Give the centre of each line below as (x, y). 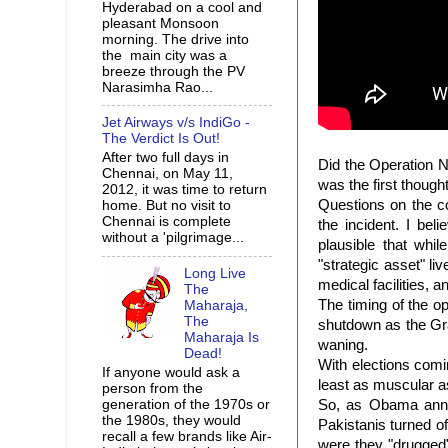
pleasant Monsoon (160, 23)
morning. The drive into (175, 39)
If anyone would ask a (171, 372)
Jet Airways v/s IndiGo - (176, 123)
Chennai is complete (166, 222)
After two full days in (165, 158)
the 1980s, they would (171, 420)
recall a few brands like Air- (187, 436)
